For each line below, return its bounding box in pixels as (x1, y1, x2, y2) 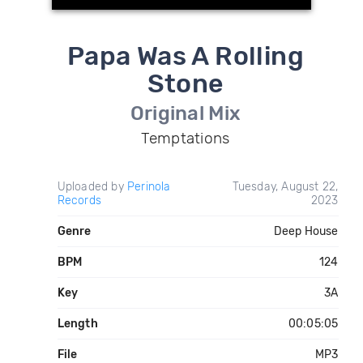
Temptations (141, 129, 230, 147)
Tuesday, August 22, (232, 180, 339, 194)
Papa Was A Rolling (66, 41, 305, 71)
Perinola (126, 180, 171, 194)
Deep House (273, 224, 339, 238)
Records (57, 194, 101, 207)
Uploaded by (57, 180, 127, 194)
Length (57, 317, 98, 331)
